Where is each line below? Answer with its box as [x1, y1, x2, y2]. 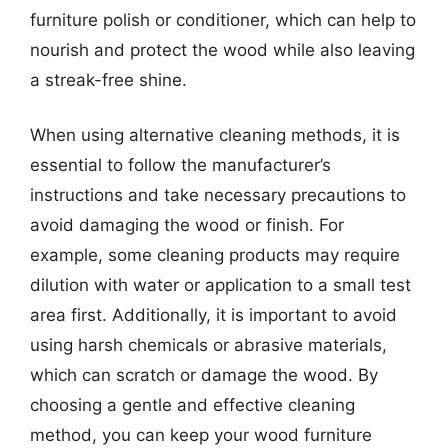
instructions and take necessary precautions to [30, 185, 406, 205]
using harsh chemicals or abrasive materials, [30, 335, 387, 355]
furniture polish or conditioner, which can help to [30, 9, 416, 30]
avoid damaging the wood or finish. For [30, 215, 344, 235]
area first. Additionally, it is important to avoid [30, 305, 397, 325]
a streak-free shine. [30, 69, 187, 90]
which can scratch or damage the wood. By [30, 365, 378, 385]
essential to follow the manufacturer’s [30, 155, 331, 175]
